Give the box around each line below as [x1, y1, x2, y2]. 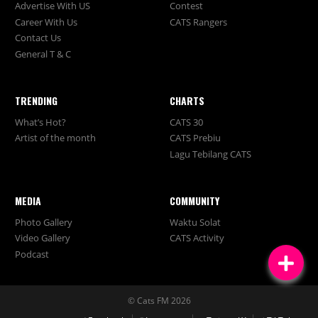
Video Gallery [14, 231, 70, 245]
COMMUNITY [170, 193, 219, 209]
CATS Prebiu [170, 131, 221, 145]
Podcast [14, 247, 49, 261]
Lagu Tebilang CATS [170, 147, 251, 160]
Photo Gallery [14, 215, 72, 229]
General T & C [14, 47, 71, 60]
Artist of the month [14, 131, 96, 145]
